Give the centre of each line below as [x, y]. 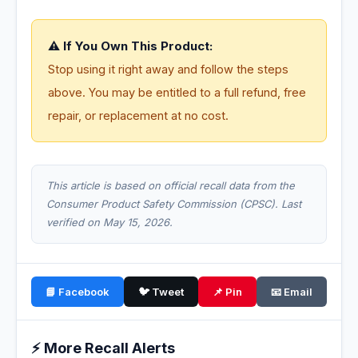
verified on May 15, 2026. [109, 223]
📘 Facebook [78, 292]
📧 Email [292, 292]
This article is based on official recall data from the [171, 186]
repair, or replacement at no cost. [138, 116]
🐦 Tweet [161, 292]
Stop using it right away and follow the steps [168, 70]
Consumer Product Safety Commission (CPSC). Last [174, 204]
